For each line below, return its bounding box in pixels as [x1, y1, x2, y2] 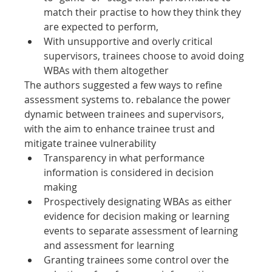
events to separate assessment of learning [44, 223, 241, 237]
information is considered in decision [44, 165, 217, 179]
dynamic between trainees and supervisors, [24, 107, 227, 121]
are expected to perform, [44, 19, 159, 33]
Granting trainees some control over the [44, 253, 232, 267]
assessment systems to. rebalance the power [24, 92, 234, 106]
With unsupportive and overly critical [44, 34, 216, 48]
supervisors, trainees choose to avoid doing [44, 49, 247, 63]
